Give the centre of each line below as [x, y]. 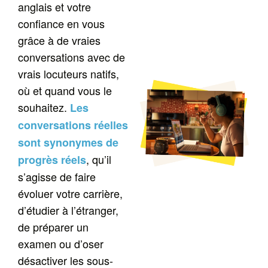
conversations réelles [73, 125]
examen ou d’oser [61, 244]
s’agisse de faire [57, 177]
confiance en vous [62, 24]
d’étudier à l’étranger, [68, 210]
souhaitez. [44, 107]
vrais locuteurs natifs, [69, 74]
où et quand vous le [65, 91]
